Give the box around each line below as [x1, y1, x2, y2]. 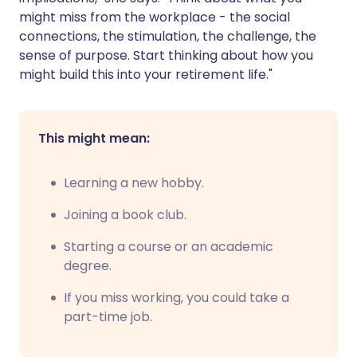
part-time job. [64, 308, 152, 327]
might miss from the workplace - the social [19, 8, 290, 27]
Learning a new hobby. [64, 174, 204, 193]
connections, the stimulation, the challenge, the [19, 27, 316, 46]
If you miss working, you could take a [64, 288, 289, 308]
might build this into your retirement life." [19, 65, 273, 84]
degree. [64, 257, 112, 276]
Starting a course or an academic [64, 237, 273, 257]
